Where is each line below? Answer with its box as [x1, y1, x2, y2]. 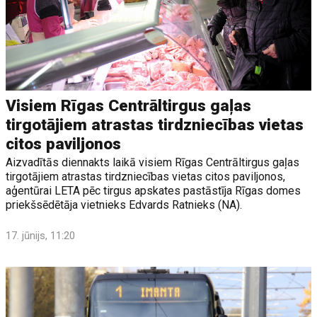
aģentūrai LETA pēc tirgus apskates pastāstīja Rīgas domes [6, 183, 301, 197]
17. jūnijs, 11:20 [6, 229, 76, 242]
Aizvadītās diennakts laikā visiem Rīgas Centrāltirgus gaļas [6, 155, 300, 169]
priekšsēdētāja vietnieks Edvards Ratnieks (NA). [6, 197, 243, 212]
